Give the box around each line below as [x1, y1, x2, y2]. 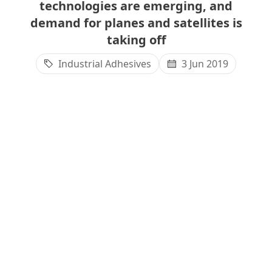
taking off [106, 32, 166, 48]
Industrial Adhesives [58, 57, 151, 70]
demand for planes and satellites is [30, 15, 242, 31]
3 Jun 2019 [182, 57, 228, 70]
